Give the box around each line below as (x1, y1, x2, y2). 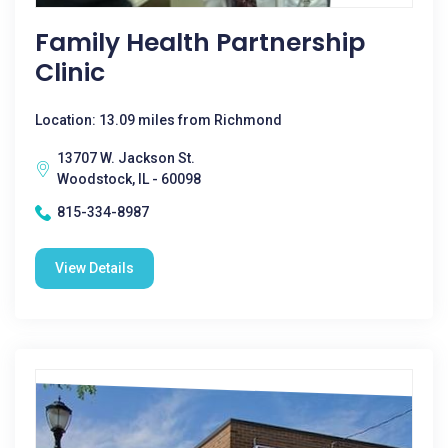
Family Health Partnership (35, 25, 365, 60)
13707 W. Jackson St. (57, 150, 195, 166)
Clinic (35, 55, 105, 90)
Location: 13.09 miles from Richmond (35, 112, 282, 128)
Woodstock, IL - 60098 (57, 171, 201, 187)
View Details (55, 260, 134, 276)
